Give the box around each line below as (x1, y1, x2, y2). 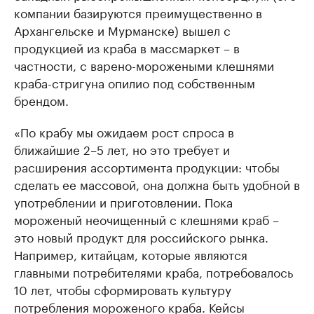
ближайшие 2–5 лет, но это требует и (14, 139, 230, 158)
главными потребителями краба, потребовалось (14, 262, 293, 280)
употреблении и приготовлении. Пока (14, 192, 233, 210)
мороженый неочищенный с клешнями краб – (14, 210, 279, 228)
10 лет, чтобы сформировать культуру (14, 280, 231, 298)
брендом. (14, 90, 69, 109)
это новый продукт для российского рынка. (14, 227, 268, 245)
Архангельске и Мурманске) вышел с (14, 20, 231, 39)
